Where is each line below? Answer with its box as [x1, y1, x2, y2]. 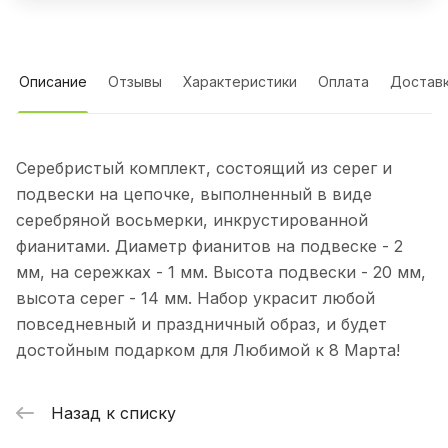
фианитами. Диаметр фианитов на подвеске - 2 [16, 236, 403, 257]
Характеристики [183, 73, 297, 91]
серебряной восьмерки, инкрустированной [16, 210, 368, 231]
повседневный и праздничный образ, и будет [16, 314, 387, 335]
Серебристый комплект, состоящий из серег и [16, 158, 392, 179]
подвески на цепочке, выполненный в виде [16, 184, 372, 205]
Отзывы [108, 73, 162, 91]
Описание [19, 73, 87, 91]
